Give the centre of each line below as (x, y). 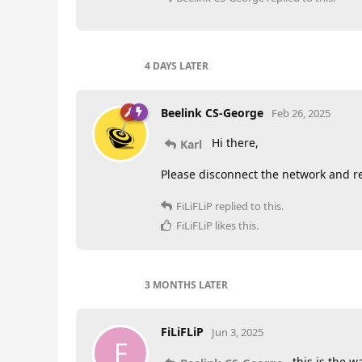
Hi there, (234, 143)
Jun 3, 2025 (238, 332)
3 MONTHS (170, 284)
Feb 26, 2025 (301, 113)
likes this (234, 225)
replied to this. (248, 206)
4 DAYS (161, 66)
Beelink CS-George (212, 113)
